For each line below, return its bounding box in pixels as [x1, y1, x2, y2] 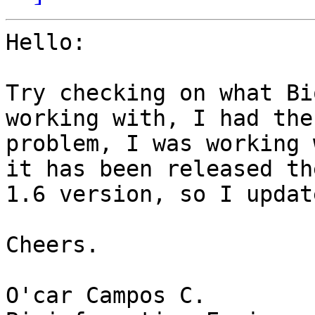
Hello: [6, 30, 86, 56]
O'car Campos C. [6, 283, 206, 309]
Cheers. [6, 232, 99, 258]
